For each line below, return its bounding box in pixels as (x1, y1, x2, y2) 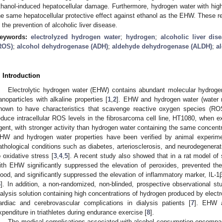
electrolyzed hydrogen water (30, 33, 120, 41)
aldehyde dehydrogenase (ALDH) (112, 42, 212, 50)
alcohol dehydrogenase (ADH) (17, 42, 108, 50)
